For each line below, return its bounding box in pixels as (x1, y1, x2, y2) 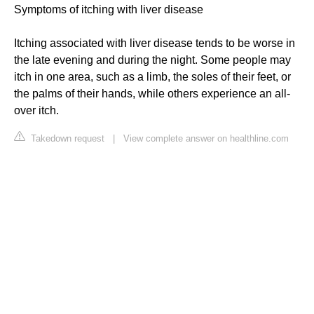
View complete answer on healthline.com (123, 133, 289, 144)
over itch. (14, 104, 59, 117)
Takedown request (28, 133, 104, 144)
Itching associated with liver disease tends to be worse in (14, 37, 295, 50)
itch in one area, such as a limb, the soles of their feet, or (14, 71, 291, 83)
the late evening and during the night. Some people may (14, 54, 291, 67)
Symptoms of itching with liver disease (14, 4, 203, 16)
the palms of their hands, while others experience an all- (14, 88, 290, 100)
